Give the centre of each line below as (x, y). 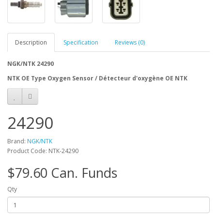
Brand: (17, 141)
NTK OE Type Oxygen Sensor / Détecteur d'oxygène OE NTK (97, 78)
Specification (81, 43)
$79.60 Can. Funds (62, 173)
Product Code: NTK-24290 (43, 151)
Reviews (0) (130, 43)
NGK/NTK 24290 (31, 64)
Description (31, 43)
